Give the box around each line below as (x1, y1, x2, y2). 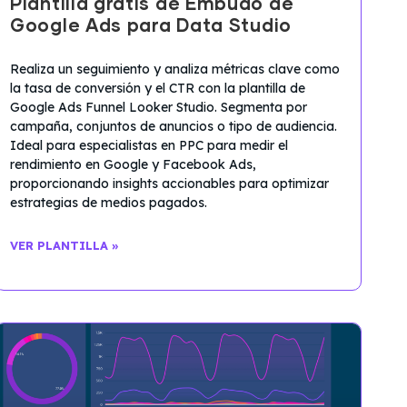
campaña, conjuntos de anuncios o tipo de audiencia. (10, 118, 337, 135)
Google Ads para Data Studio (10, 17, 292, 36)
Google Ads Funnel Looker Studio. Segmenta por (10, 99, 307, 116)
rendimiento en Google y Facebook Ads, (10, 156, 256, 174)
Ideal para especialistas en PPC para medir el (10, 137, 288, 154)
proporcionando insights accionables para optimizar (10, 175, 329, 193)
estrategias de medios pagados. (10, 194, 207, 212)
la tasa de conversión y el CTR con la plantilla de (10, 80, 305, 97)
